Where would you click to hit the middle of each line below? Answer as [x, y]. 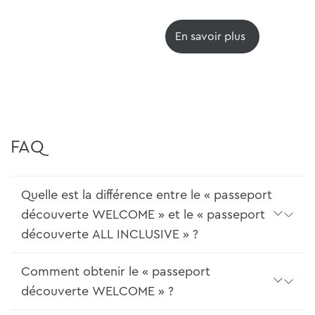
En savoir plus [210, 37]
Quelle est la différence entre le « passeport [147, 195]
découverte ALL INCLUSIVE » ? [110, 234]
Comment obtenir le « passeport [116, 272]
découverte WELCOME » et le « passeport [143, 215]
